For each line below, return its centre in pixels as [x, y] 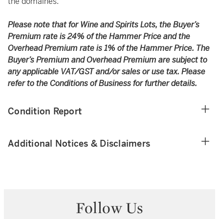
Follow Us [109, 208]
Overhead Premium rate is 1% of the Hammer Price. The [109, 48]
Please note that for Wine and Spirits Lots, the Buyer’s [104, 25]
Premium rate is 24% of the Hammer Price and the [99, 36]
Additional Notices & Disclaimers [79, 143]
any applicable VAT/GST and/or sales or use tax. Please [107, 72]
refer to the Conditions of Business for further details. [102, 83]
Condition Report [45, 111]
